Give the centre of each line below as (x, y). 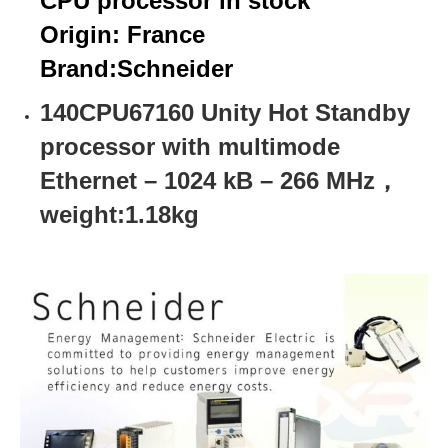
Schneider (175, 68)
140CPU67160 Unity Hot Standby (225, 112)
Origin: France (122, 34)
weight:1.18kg (119, 214)
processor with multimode (190, 146)
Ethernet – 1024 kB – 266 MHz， (219, 180)
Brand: (78, 68)
